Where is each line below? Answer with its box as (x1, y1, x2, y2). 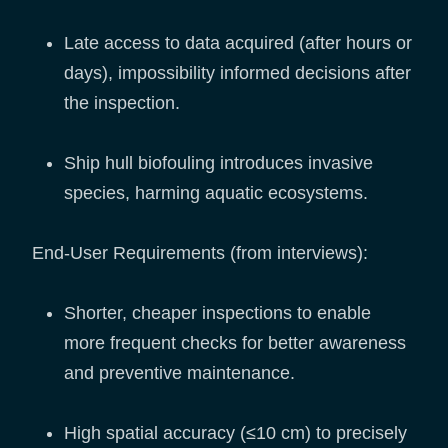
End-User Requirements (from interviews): (32, 243, 368, 264)
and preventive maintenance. (64, 363, 295, 384)
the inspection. (64, 93, 180, 114)
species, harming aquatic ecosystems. (64, 183, 368, 204)
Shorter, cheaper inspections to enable (64, 303, 371, 324)
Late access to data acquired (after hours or (64, 33, 412, 54)
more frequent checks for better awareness (64, 333, 406, 354)
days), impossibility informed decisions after (64, 63, 411, 84)
